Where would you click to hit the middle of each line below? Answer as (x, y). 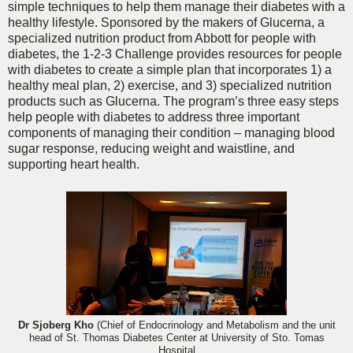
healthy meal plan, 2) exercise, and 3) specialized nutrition (170, 86)
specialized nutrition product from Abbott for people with (162, 39)
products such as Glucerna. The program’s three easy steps (173, 102)
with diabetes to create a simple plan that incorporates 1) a (170, 70)
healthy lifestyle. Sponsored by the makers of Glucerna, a (166, 23)
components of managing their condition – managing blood (171, 133)
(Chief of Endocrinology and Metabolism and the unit (214, 326)
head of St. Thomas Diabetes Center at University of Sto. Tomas (176, 338)
